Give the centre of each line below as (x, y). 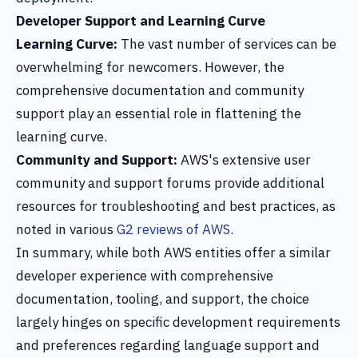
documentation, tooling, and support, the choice (163, 299)
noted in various (66, 229)
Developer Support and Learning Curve (141, 21)
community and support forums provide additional (170, 183)
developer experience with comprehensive (145, 276)
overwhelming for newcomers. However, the (150, 67)
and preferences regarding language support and (168, 345)
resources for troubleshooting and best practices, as (176, 206)
